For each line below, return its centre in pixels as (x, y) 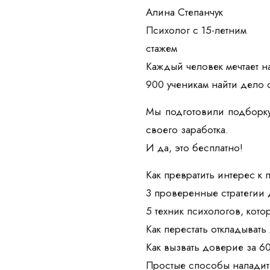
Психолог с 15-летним (196, 30)
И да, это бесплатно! (194, 147)
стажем (162, 48)
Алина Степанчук (184, 12)
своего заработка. (187, 129)
